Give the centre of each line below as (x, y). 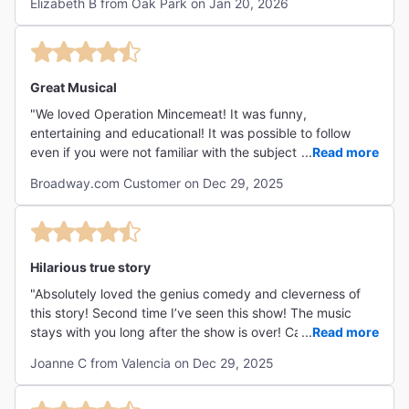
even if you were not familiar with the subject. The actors (199, 152)
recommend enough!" (94, 351)
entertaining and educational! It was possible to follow (190, 133)
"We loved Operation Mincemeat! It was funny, (168, 114)
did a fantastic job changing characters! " (154, 171)
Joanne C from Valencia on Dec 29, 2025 (152, 363)
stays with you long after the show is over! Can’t (173, 332)
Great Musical (73, 87)
